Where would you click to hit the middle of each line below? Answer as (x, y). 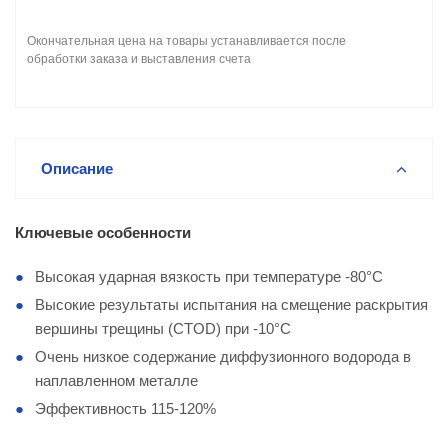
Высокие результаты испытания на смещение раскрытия (231, 304)
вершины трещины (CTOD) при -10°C (163, 328)
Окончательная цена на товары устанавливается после (186, 41)
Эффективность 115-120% (125, 408)
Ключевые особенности (103, 232)
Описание (77, 168)
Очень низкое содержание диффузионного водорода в (223, 356)
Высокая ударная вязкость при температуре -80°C (209, 276)
